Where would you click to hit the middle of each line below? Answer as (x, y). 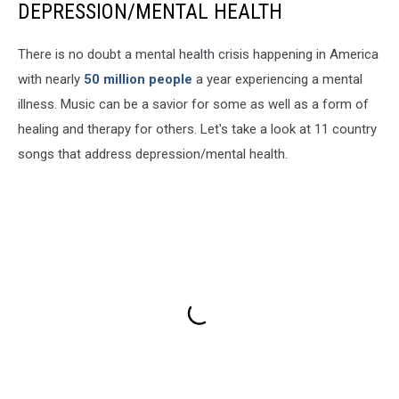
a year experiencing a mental (277, 80)
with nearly (51, 80)
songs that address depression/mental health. (153, 155)
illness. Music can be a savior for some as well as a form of (193, 105)
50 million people (138, 80)
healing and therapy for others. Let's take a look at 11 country (197, 130)
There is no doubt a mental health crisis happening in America (198, 55)
